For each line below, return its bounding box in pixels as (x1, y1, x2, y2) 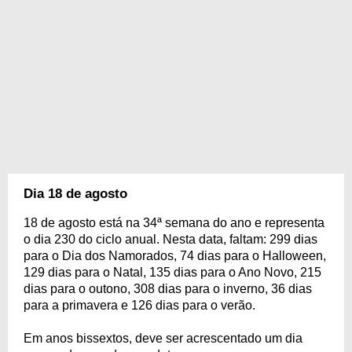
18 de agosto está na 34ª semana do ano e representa (24, 216, 324, 229)
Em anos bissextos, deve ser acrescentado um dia (24, 332, 302, 345)
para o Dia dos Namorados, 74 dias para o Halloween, (24, 249, 326, 262)
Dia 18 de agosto (24, 186, 127, 201)
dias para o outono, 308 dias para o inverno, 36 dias (24, 282, 312, 295)
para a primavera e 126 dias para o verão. (24, 299, 255, 312)
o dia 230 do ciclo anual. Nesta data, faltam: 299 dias (24, 233, 317, 246)
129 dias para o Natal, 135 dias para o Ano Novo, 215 (24, 266, 321, 279)
